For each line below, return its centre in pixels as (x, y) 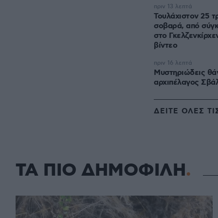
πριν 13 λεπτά (173, 7)
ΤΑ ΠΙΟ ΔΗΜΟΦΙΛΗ (101, 171)
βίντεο (165, 45)
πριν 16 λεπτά (173, 63)
